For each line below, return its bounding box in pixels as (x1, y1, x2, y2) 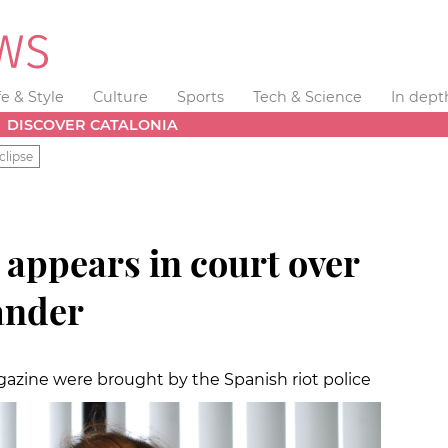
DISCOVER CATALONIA (7, 115, 179, 134)
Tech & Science (252, 88, 362, 106)
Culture (93, 88, 149, 106)
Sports (176, 88, 224, 106)
